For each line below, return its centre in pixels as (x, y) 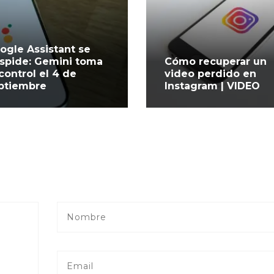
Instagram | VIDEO (213, 86)
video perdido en (210, 73)
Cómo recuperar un (215, 61)
